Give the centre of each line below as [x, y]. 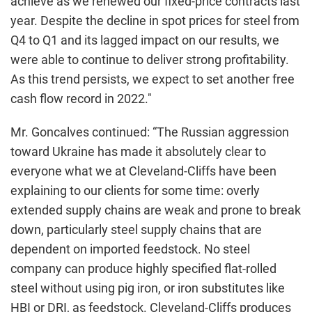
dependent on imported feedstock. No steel [130, 249]
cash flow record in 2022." [81, 99]
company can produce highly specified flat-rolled [143, 268]
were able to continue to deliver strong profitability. [150, 60]
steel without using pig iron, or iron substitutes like [148, 288]
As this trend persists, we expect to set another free [153, 79]
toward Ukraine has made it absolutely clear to [138, 151]
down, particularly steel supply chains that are [136, 229]
